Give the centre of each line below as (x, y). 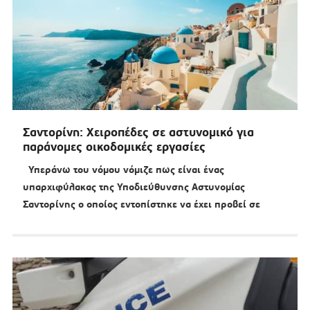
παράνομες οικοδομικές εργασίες (114, 147)
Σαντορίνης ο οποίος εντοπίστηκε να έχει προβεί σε (141, 204)
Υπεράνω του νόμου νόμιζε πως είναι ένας (123, 170)
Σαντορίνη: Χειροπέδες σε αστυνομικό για (138, 133)
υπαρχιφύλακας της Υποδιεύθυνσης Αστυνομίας (134, 187)
